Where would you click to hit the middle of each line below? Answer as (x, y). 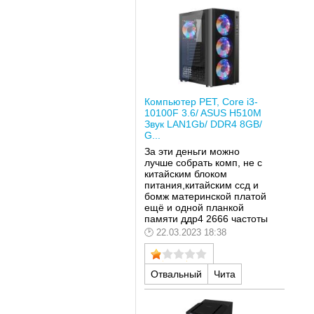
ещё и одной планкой (194, 208)
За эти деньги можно (192, 152)
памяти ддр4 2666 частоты (206, 219)
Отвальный (176, 274)
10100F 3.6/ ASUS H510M (203, 112)
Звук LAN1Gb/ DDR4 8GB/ (203, 124)
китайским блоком (185, 174)
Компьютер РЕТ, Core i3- (201, 101)
